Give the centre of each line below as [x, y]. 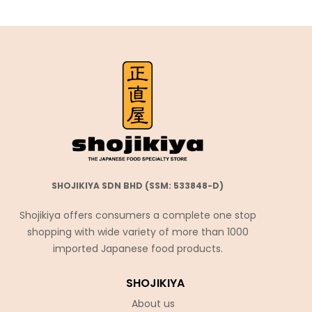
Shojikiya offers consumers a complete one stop [138, 215]
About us [153, 303]
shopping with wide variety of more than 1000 [138, 232]
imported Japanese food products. [138, 248]
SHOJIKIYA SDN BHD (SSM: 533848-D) [138, 185]
